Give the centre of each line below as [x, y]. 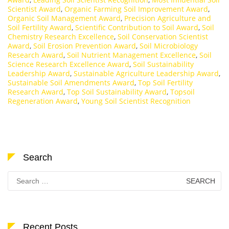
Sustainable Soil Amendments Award [71, 82]
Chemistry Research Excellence [61, 36]
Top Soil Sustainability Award [117, 91]
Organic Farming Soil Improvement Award [136, 9]
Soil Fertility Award [40, 27]
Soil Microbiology [169, 45]
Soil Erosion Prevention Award [85, 45]
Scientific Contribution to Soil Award [137, 27]
